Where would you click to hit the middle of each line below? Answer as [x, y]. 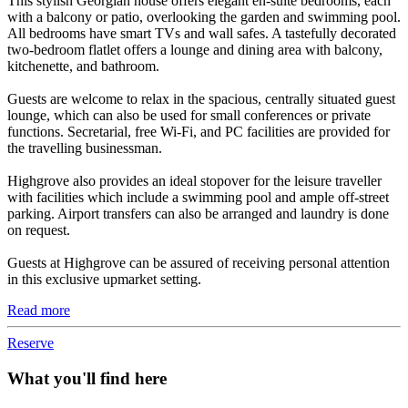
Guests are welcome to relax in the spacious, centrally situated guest [201, 99]
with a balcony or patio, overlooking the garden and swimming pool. [204, 17]
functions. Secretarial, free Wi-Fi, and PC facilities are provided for [199, 132]
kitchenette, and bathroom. [83, 66]
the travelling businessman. [85, 148]
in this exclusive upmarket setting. [104, 280]
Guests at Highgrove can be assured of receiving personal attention [199, 263]
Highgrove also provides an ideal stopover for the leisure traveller [194, 181]
